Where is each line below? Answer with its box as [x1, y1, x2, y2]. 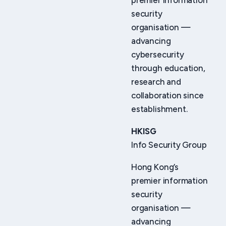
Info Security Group [131, 139, 207, 150]
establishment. [131, 104, 188, 115]
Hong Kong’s [131, 161, 179, 172]
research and [131, 77, 181, 87]
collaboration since [131, 90, 204, 101]
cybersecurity [131, 49, 184, 60]
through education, [131, 63, 205, 74]
